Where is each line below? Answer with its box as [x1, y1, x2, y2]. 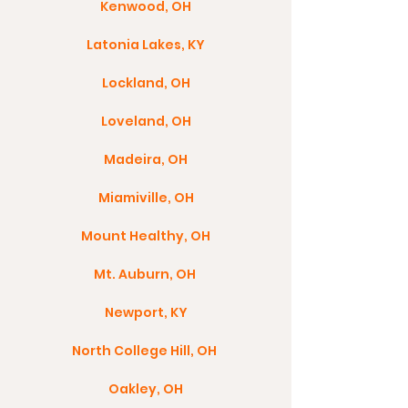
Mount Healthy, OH [81, 227, 210, 245]
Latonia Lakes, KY [87, 36, 205, 54]
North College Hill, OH [72, 342, 219, 360]
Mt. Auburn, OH [93, 265, 199, 283]
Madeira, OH [104, 150, 188, 168]
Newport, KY [104, 303, 188, 321]
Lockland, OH [101, 74, 190, 92]
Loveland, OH [100, 112, 191, 130]
